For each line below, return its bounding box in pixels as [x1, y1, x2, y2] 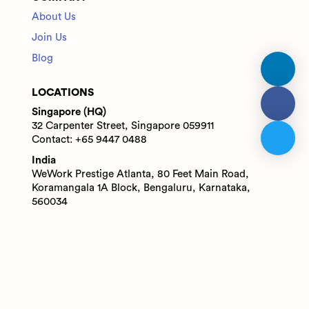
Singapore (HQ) [31, 107, 106, 118]
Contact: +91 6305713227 [31, 210, 147, 221]
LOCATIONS [31, 88, 94, 99]
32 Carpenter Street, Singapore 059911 [31, 121, 214, 132]
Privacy [123, 282, 159, 293]
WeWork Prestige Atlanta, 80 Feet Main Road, [31, 169, 249, 180]
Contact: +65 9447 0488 [31, 134, 147, 146]
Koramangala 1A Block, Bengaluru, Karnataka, [31, 183, 250, 194]
